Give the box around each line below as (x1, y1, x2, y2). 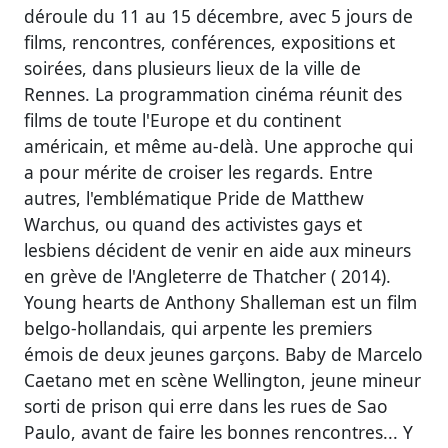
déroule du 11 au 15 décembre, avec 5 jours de (24, 3, 413, 28)
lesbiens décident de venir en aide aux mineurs (24, 237, 411, 262)
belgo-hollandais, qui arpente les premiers (24, 315, 372, 340)
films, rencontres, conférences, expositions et (24, 29, 395, 54)
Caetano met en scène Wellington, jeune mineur (24, 367, 421, 392)
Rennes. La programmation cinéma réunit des (24, 81, 402, 106)
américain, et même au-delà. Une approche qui (24, 133, 413, 158)
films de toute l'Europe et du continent (24, 107, 341, 132)
